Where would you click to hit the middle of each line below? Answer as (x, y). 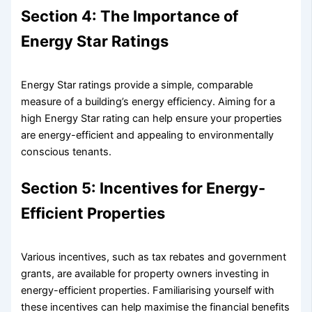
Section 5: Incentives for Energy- (143, 188)
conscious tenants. (67, 151)
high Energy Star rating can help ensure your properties (152, 118)
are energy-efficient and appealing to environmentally (148, 135)
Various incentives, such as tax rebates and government (154, 257)
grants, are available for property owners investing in (146, 273)
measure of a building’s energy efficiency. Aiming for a (148, 101)
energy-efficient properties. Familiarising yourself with (148, 290)
